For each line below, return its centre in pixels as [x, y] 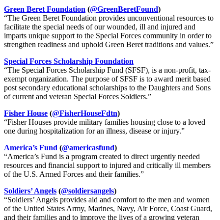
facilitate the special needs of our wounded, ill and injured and [100, 27]
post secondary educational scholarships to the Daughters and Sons [107, 88]
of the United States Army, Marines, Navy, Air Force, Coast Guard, [108, 209]
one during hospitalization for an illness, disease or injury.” [94, 131]
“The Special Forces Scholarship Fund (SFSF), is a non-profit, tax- [107, 70]
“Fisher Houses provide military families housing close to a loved [105, 122]
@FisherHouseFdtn [85, 113]
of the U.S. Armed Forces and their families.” [74, 174]
